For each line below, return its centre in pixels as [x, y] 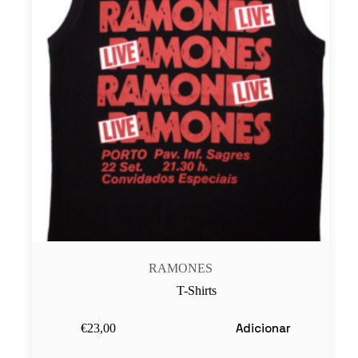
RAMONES [181, 268]
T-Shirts [197, 291]
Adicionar [263, 328]
